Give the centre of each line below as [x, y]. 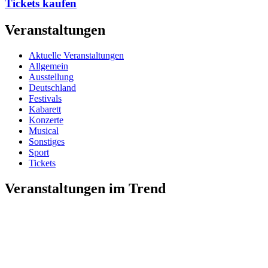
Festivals [45, 98]
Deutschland [52, 87]
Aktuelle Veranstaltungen [76, 55]
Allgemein [48, 66]
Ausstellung [51, 77]
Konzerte [46, 120]
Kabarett [45, 109]
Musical [44, 130]
